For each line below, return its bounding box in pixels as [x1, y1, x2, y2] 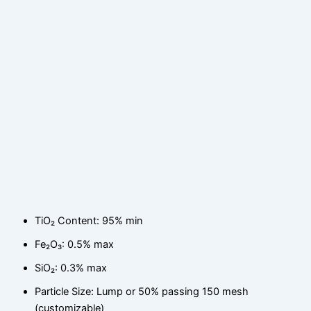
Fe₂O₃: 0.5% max [35, 238, 115, 251]
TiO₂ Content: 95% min [35, 215, 144, 228]
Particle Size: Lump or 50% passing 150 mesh [35, 285, 249, 299]
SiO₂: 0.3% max [35, 262, 108, 275]
